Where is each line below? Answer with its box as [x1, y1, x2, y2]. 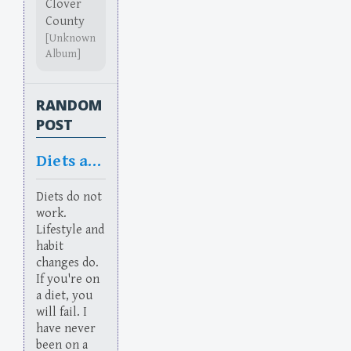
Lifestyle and [36, 223, 104, 238]
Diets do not [36, 190, 102, 205]
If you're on [36, 272, 100, 288]
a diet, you [36, 288, 92, 304]
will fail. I [36, 305, 87, 320]
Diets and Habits [88, 151, 102, 172]
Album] [45, 47, 81, 61]
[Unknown [45, 31, 96, 45]
